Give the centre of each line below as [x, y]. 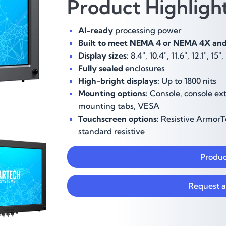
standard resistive [112, 131]
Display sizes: [104, 56]
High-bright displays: [119, 81]
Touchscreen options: [119, 119]
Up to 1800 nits [188, 81]
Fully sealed [101, 68]
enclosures [144, 68]
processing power [147, 31]
